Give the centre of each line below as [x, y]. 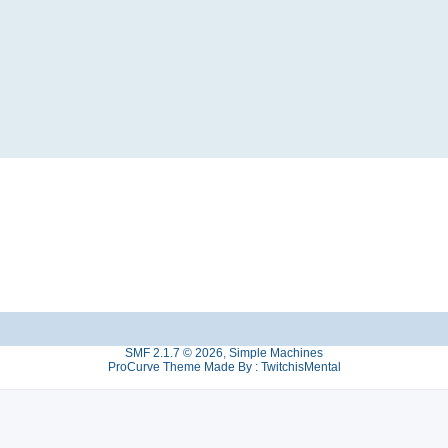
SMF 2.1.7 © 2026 [174, 352]
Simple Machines [276, 352]
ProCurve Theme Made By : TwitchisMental [224, 366]
